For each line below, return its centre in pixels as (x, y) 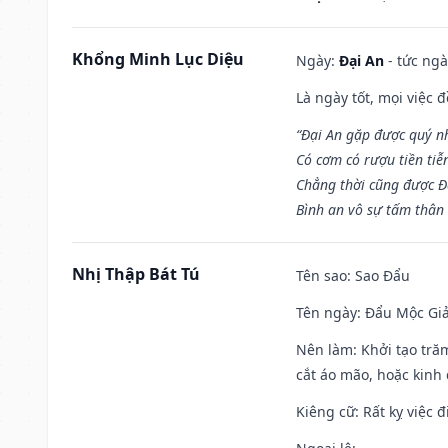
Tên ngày (326, 312)
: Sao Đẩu (378, 275)
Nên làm (324, 349)
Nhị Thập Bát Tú (136, 273)
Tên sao (321, 275)
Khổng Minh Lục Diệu (158, 58)
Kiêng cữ (325, 411)
